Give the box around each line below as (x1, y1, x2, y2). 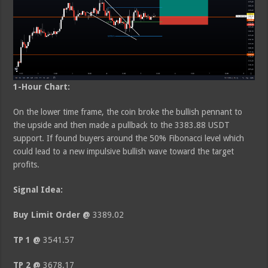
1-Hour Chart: (13, 82, 71, 92)
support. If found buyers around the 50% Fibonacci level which (13, 133, 245, 144)
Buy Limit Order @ (13, 210, 91, 220)
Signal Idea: (13, 185, 63, 195)
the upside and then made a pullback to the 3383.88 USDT (13, 120, 230, 130)
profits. (13, 160, 40, 170)
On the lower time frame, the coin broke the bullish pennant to (13, 107, 243, 117)
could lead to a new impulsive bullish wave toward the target (13, 147, 234, 157)
